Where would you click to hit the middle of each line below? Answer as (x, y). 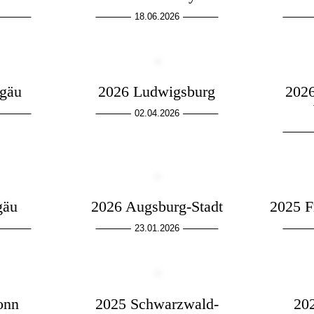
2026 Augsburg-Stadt (157, 207)
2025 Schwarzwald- (157, 303)
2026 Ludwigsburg (157, 92)
